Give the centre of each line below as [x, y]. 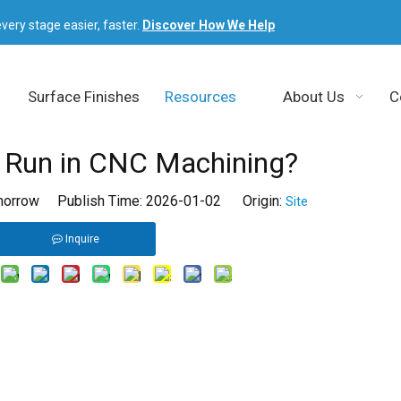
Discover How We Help [209, 25]
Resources [200, 97]
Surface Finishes [83, 97]
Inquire [82, 239]
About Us [314, 97]
